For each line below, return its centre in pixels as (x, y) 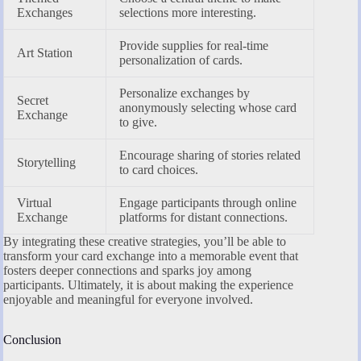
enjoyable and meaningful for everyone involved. (128, 299)
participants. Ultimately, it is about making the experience (148, 284)
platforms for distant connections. (203, 217)
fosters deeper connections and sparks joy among (127, 270)
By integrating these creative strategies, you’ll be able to (145, 241)
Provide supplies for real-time (194, 45)
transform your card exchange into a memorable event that (151, 255)
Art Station (45, 52)
